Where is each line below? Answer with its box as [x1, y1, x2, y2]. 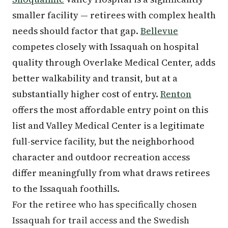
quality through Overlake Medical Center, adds [12, 55, 215, 69]
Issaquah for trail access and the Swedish [12, 213, 189, 226]
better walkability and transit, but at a [12, 71, 178, 84]
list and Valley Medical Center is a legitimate [12, 119, 205, 132]
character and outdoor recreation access [12, 150, 190, 163]
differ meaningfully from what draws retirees [12, 166, 210, 179]
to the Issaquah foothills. [12, 182, 120, 195]
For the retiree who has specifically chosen [12, 197, 197, 211]
